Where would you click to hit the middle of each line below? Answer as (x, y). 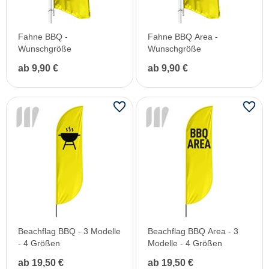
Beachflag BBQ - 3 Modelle (69, 231)
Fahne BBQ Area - (183, 36)
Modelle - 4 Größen (185, 243)
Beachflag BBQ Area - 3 (193, 231)
